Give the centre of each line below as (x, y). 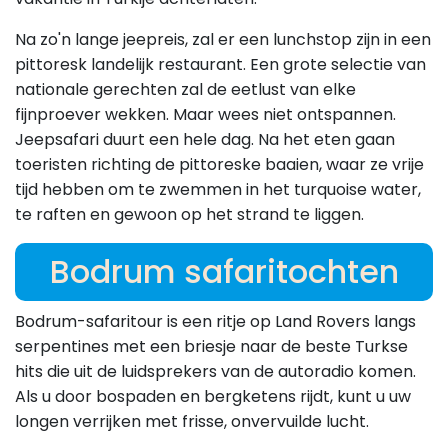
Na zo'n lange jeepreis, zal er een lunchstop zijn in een (223, 40)
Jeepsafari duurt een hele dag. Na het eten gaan (205, 140)
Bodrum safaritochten (224, 272)
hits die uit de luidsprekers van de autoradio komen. (215, 372)
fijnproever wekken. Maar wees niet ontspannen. (205, 115)
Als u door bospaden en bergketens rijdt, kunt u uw (213, 397)
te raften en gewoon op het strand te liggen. (189, 215)
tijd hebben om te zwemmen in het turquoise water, (218, 190)
